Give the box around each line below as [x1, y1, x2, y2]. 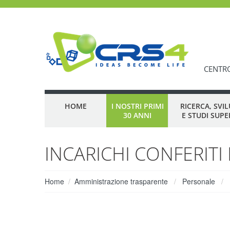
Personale [182, 176, 215, 186]
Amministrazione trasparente [74, 176, 168, 186]
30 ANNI [123, 110, 151, 120]
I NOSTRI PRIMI [111, 101, 164, 111]
